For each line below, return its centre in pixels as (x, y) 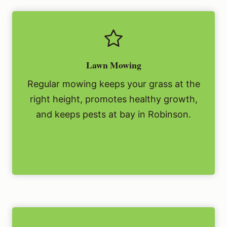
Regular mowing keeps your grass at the (113, 84)
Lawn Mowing (113, 65)
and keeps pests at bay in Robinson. (113, 115)
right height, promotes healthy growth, (113, 99)
